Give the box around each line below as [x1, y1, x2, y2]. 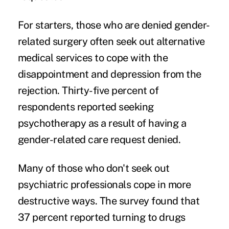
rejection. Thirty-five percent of [17, 84, 159, 97]
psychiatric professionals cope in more [17, 178, 191, 191]
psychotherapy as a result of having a [17, 117, 187, 129]
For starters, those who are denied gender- [17, 18, 210, 31]
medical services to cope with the [17, 51, 168, 64]
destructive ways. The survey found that [17, 194, 200, 207]
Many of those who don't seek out [17, 162, 170, 174]
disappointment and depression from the [17, 67, 201, 80]
